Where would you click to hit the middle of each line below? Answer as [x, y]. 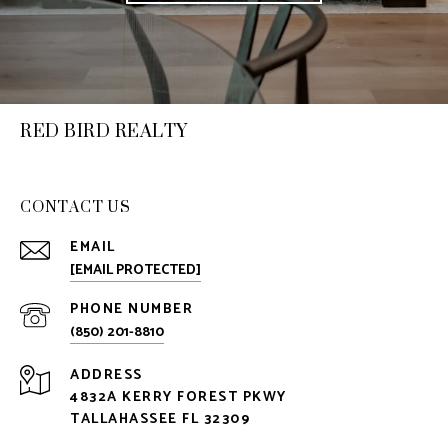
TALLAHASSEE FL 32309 [160, 420]
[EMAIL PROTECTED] [135, 271]
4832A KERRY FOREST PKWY [178, 398]
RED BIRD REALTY [104, 130]
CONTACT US [75, 207]
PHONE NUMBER [131, 310]
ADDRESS [106, 376]
